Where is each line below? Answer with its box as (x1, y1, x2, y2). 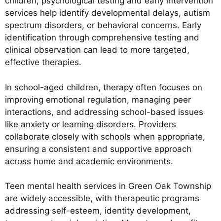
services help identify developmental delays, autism (5, 8, 210, 18)
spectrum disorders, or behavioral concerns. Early (5, 20, 201, 31)
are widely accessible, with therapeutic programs (5, 193, 199, 204)
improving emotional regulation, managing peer (5, 94, 191, 105)
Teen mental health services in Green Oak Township (5, 181, 211, 191)
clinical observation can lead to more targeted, (5, 45, 189, 55)
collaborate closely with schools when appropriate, (5, 131, 205, 142)
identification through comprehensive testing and (5, 33, 199, 43)
